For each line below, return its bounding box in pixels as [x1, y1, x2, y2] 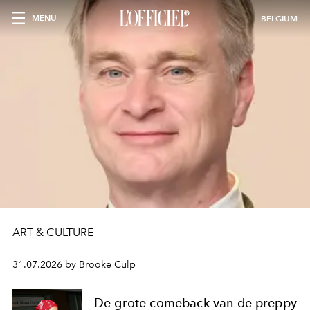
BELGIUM [261, 13, 298, 24]
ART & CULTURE [12, 226, 93, 239]
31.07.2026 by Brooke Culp [12, 259, 136, 271]
